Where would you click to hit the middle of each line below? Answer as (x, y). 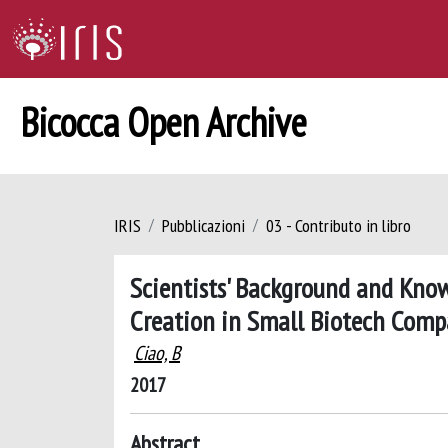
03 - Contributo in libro (338, 225)
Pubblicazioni (203, 225)
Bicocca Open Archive (163, 122)
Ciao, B (157, 353)
